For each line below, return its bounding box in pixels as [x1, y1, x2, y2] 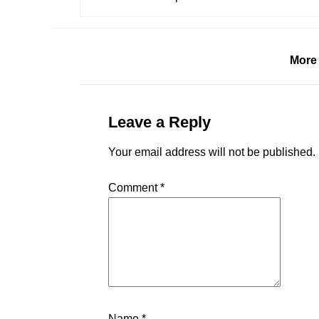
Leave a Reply [108, 113, 211, 131]
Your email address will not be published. [108, 146, 315, 158]
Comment [108, 182, 160, 194]
